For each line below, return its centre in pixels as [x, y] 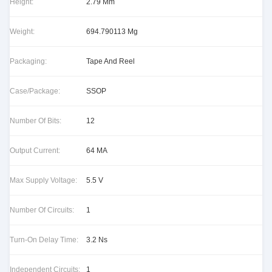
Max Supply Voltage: [43, 180]
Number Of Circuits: [42, 210]
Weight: [22, 32]
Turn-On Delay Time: [44, 240]
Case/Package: [35, 91]
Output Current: [35, 151]
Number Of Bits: [36, 121]
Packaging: [28, 61]
